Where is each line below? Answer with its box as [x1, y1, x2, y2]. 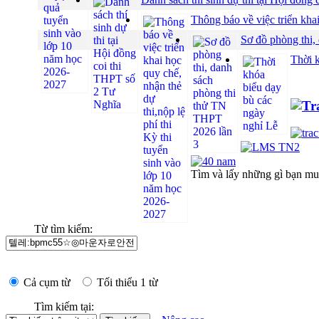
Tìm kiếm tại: [34, 300, 94, 313]
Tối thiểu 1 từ [94, 276, 158, 288]
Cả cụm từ [21, 276, 79, 288]
